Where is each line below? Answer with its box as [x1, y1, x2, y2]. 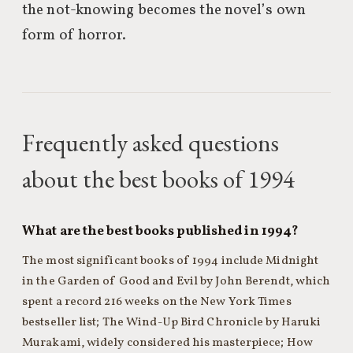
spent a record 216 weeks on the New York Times [22, 293, 292, 310]
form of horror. [22, 25, 127, 46]
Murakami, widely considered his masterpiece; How [22, 334, 313, 351]
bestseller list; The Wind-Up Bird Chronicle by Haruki [22, 314, 321, 331]
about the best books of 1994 [22, 163, 295, 195]
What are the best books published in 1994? [22, 222, 299, 240]
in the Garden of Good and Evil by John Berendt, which [22, 273, 331, 290]
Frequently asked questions [22, 127, 279, 158]
